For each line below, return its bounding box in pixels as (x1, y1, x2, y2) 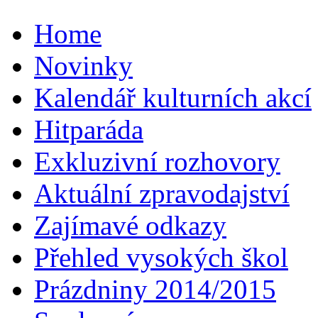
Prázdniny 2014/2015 (34, 274, 276, 305)
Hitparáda (34, 114, 143, 146)
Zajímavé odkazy (34, 210, 226, 241)
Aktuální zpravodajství (34, 178, 290, 209)
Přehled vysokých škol (34, 242, 288, 273)
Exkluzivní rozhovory (34, 146, 280, 177)
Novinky (34, 50, 133, 82)
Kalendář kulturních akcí (34, 82, 312, 114)
